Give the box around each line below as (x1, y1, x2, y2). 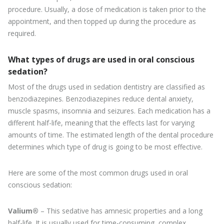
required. (8, 28, 36, 38)
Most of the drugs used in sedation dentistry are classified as (8, 81, 205, 91)
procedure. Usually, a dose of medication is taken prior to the (8, 4, 206, 14)
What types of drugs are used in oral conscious (8, 53, 194, 65)
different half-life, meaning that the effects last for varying (8, 117, 194, 127)
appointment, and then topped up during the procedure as (8, 16, 196, 26)
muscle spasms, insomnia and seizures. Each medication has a (8, 105, 210, 115)
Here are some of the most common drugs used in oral (8, 167, 188, 177)
